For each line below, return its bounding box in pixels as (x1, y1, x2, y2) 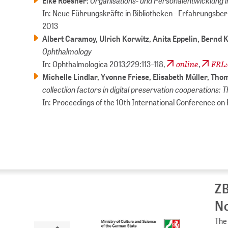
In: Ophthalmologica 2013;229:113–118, (42, 59, 167, 70)
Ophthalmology (42, 45, 92, 57)
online (176, 58, 199, 70)
